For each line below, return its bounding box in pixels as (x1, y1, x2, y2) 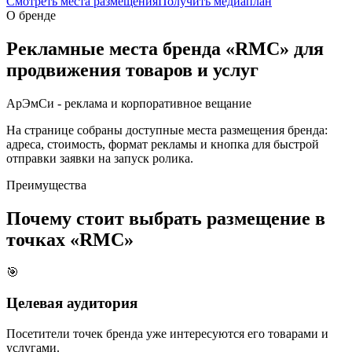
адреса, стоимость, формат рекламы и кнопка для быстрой (6, 137, 319, 151)
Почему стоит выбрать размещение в (6, 207, 325, 229)
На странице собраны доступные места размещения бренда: (6, 123, 328, 137)
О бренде (6, 8, 56, 22)
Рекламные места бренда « (6, 38, 235, 59)
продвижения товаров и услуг (6, 59, 258, 80)
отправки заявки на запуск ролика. (6, 151, 193, 165)
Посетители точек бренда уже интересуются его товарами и (6, 326, 328, 340)
